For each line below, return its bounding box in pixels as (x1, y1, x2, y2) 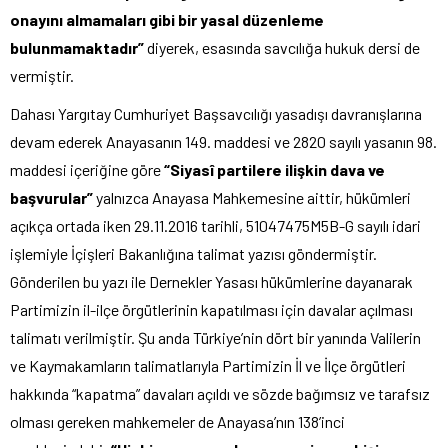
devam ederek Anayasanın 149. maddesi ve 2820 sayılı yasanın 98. (10, 132, 437, 151)
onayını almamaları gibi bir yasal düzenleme (10, 10, 324, 29)
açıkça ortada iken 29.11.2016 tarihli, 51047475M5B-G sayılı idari (10, 216, 421, 235)
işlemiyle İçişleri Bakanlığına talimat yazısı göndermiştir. (10, 244, 377, 263)
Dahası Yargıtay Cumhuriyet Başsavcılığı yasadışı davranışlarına (10, 104, 422, 123)
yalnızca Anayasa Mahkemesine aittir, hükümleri (93, 188, 411, 207)
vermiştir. (10, 66, 74, 85)
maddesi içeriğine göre (10, 160, 164, 179)
